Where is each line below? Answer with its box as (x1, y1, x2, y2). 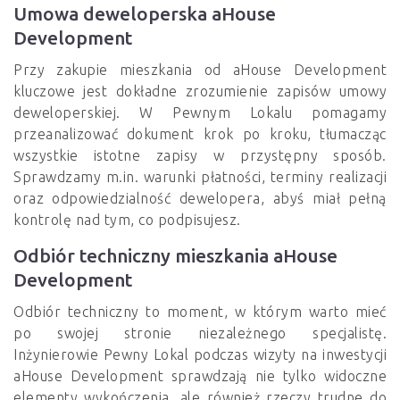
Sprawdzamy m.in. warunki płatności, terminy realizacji (13, 169, 387, 186)
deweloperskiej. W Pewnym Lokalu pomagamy (13, 104, 387, 121)
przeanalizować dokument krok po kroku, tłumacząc (13, 126, 387, 143)
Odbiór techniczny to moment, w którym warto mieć (13, 304, 387, 321)
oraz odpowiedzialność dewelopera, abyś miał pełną (13, 190, 387, 207)
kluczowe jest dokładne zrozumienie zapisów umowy (13, 83, 387, 100)
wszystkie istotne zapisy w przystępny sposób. (13, 147, 387, 164)
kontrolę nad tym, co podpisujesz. (13, 212, 241, 229)
